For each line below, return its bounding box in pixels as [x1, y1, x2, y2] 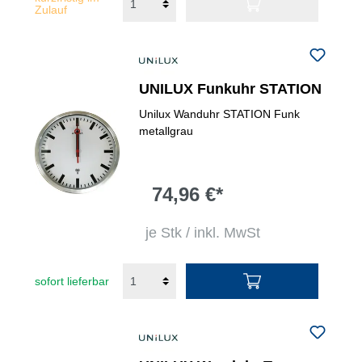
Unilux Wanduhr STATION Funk [139, 107, 301, 120]
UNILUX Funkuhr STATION [139, 81, 322, 97]
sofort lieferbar [35, 274, 109, 288]
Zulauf [35, 3, 67, 16]
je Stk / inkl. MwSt [145, 225, 261, 241]
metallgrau [139, 124, 194, 137]
